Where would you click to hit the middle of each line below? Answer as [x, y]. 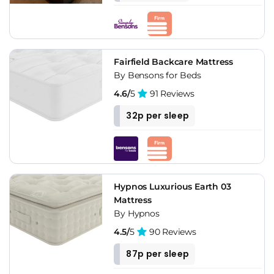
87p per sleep [158, 254]
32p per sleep [158, 115]
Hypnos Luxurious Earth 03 [172, 186]
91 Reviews [171, 93]
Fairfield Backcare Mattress [173, 61]
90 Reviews [172, 231]
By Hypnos [137, 213]
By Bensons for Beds [157, 75]
